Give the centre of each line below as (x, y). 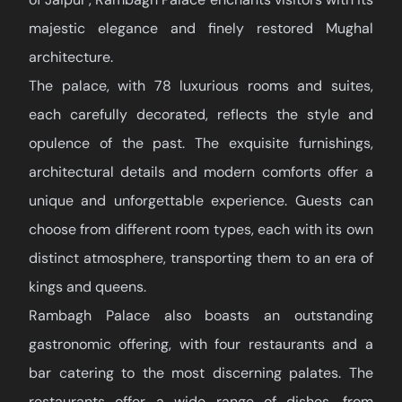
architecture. (71, 57)
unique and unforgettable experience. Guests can (201, 201)
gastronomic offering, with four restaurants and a (201, 345)
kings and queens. (87, 287)
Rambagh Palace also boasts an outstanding (201, 316)
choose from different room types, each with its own (201, 230)
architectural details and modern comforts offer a (201, 172)
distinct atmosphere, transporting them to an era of (201, 258)
